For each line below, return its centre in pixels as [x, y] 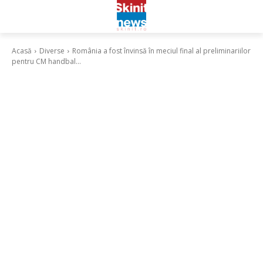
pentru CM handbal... [46, 61]
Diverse [52, 51]
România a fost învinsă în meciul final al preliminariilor [161, 51]
